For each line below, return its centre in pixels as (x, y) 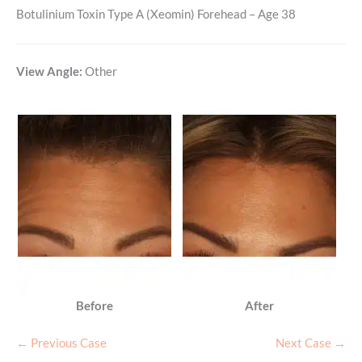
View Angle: (49, 71)
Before (95, 305)
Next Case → (311, 343)
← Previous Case (61, 343)
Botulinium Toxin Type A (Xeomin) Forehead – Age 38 (156, 15)
